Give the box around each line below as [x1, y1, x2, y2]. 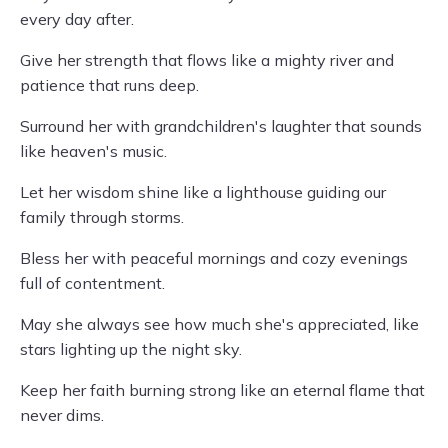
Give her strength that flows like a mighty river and [20, 50, 394, 70]
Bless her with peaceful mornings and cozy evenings [20, 248, 408, 268]
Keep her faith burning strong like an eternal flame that [20, 380, 425, 400]
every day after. [20, 9, 134, 29]
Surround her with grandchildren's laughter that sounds [20, 116, 422, 136]
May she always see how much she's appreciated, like [20, 314, 419, 334]
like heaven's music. [20, 141, 167, 161]
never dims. [20, 405, 104, 425]
